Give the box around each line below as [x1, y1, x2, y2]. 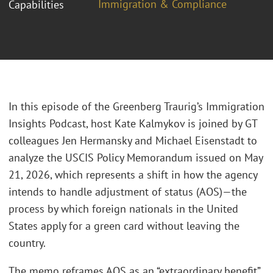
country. [9, 236, 46, 250]
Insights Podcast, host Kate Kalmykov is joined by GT [9, 116, 257, 131]
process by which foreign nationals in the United [9, 202, 238, 216]
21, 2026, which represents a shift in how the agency [9, 168, 257, 182]
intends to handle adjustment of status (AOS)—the [9, 185, 247, 199]
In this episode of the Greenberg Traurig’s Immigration [9, 99, 264, 114]
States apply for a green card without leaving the [9, 219, 239, 233]
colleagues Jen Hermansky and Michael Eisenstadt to [9, 133, 257, 148]
